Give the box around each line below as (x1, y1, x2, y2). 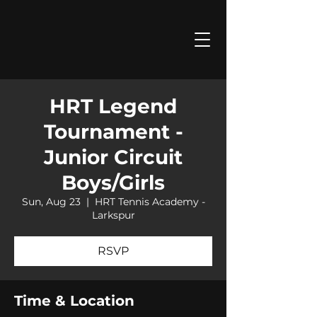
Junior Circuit (44, 145, 183, 169)
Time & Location (14, 292, 134, 309)
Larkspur (91, 209, 135, 221)
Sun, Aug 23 (21, 195, 81, 208)
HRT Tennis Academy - (94, 195, 205, 208)
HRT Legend (50, 94, 177, 118)
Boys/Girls (62, 171, 165, 195)
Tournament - (43, 120, 183, 144)
